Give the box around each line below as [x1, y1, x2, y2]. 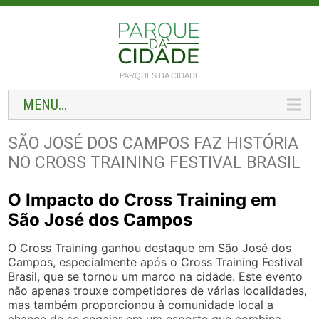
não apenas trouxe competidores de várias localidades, [8, 283, 308, 298]
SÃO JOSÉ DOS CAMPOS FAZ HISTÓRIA [8, 134, 299, 153]
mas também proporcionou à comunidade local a [8, 298, 274, 312]
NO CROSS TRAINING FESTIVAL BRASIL [8, 153, 301, 172]
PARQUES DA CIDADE [119, 71, 200, 80]
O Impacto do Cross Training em [8, 189, 277, 210]
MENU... [23, 96, 68, 113]
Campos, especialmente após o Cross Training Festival [8, 255, 303, 269]
